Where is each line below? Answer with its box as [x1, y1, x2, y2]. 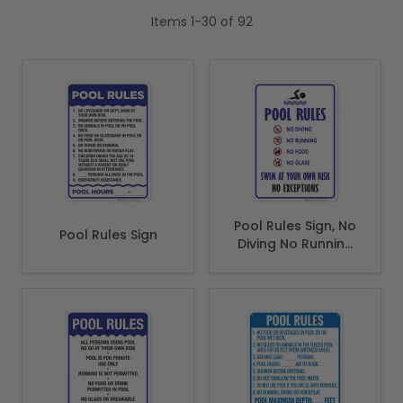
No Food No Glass [236, 253, 354, 272]
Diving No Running [237, 235, 354, 254]
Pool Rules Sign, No [234, 217, 356, 236]
